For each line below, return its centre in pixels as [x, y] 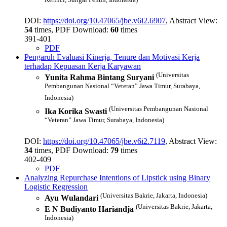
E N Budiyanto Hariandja [89, 209]
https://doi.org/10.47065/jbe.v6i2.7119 [104, 141]
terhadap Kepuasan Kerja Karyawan [83, 66]
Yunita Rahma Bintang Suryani [99, 78]
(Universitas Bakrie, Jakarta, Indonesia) [154, 195]
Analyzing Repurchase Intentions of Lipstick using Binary [117, 177]
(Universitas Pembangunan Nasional [159, 108]
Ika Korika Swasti [76, 111]
